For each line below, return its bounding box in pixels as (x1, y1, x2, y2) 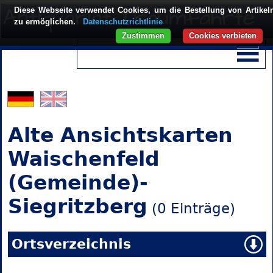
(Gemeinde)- (7, 171, 148, 195)
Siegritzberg (7, 194, 147, 219)
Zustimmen (122, 31, 165, 40)
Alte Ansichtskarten (7, 123, 233, 147)
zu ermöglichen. (14, 17, 78, 26)
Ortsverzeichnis (11, 236, 131, 252)
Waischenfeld (7, 147, 160, 171)
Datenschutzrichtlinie (83, 17, 163, 26)
